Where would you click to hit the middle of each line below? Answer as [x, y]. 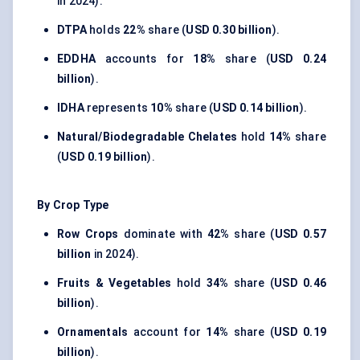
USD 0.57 [300, 234]
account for [167, 332]
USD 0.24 [298, 59]
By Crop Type [73, 205]
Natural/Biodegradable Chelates [147, 137]
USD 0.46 [300, 283]
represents [117, 108]
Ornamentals [93, 332]
